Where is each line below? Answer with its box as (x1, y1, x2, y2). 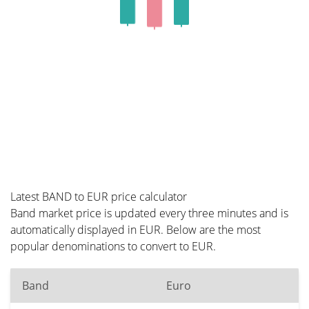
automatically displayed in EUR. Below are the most (10, 222, 261, 237)
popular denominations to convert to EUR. (10, 239, 216, 254)
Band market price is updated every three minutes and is (10, 206, 288, 221)
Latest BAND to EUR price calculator (10, 189, 187, 204)
